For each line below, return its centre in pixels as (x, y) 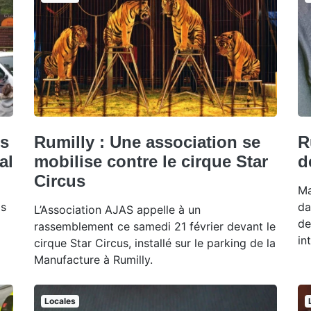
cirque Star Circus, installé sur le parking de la (155, 243)
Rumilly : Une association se (147, 142)
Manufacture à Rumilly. (93, 259)
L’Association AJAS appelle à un (117, 209)
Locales (60, 301)
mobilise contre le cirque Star (151, 161)
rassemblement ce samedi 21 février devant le (155, 226)
